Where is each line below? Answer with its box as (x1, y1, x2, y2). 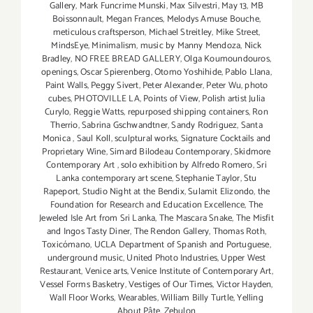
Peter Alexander (143, 78, 203, 94)
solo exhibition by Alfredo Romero (121, 158, 253, 173)
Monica (42, 131, 73, 147)
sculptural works (114, 131, 177, 147)
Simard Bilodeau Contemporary (109, 145, 231, 160)
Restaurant (40, 264, 82, 279)
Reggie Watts (73, 105, 124, 120)
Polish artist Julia (202, 92, 265, 107)
